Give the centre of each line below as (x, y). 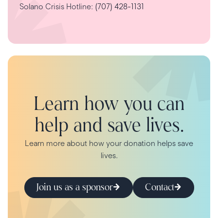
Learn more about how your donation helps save (109, 144)
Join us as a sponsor (74, 188)
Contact (159, 188)
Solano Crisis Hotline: (57, 7)
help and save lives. (109, 127)
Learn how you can (109, 105)
